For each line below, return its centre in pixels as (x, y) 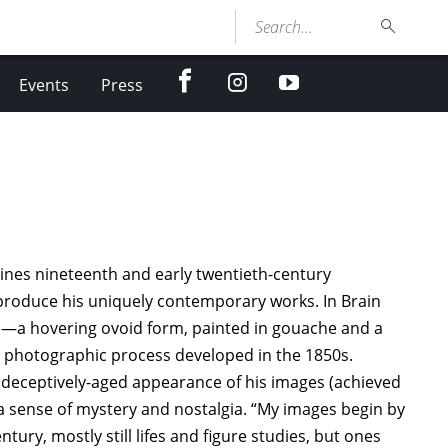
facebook (224, 76)
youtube (323, 79)
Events (43, 85)
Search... (284, 27)
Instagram (276, 79)
